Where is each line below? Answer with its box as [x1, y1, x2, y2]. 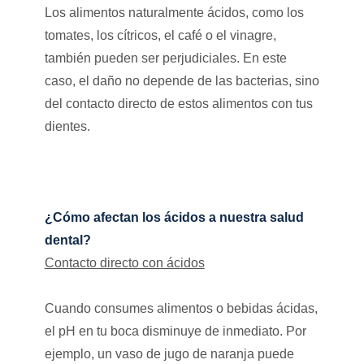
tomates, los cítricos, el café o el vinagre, [44, 28, 276, 42]
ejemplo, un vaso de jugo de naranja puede [44, 346, 294, 361]
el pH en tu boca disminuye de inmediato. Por [44, 323, 306, 338]
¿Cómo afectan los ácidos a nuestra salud [44, 210, 304, 224]
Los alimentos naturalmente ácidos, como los [44, 5, 304, 19]
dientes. [44, 119, 90, 133]
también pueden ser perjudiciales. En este [44, 50, 287, 65]
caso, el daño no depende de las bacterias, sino [44, 73, 319, 88]
